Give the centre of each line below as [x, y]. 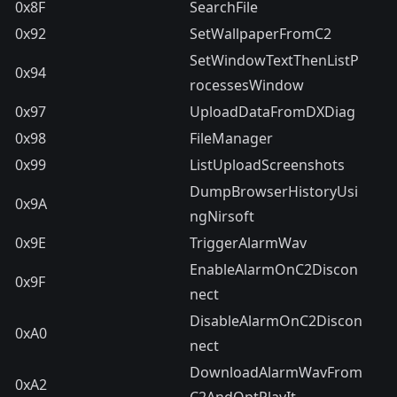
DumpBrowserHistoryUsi [274, 192]
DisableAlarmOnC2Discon [276, 321]
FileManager [231, 139]
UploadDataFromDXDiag [272, 112]
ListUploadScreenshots [267, 165]
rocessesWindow [247, 86]
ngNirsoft [222, 217]
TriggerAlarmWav [248, 243]
